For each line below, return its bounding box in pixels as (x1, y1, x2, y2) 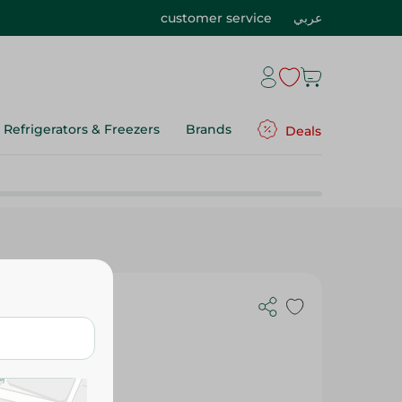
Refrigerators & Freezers (4, 121, 160, 137)
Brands (186, 121, 232, 137)
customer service (161, 10, 272, 26)
